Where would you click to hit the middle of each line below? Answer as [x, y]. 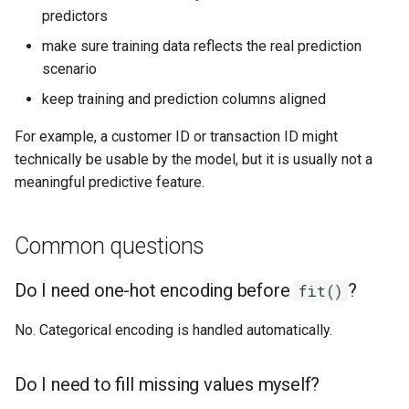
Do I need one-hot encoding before [155, 290]
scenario [69, 69]
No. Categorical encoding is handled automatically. [173, 330]
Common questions [110, 246]
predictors [75, 16]
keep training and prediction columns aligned [184, 99]
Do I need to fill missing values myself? [168, 384]
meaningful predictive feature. [110, 182]
